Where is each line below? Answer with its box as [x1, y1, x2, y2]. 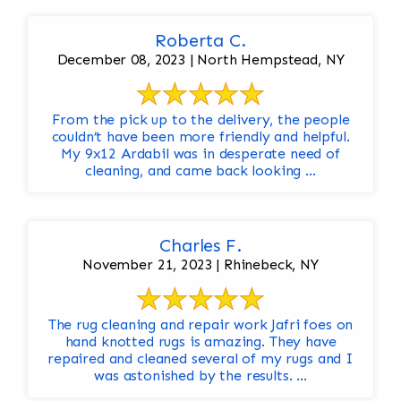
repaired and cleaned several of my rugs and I [47, 350, 354, 368]
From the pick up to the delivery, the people [51, 111, 350, 129]
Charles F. [159, 235, 242, 257]
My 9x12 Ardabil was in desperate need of [61, 145, 340, 163]
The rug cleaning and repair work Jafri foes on [47, 316, 354, 334]
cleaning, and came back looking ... [85, 162, 316, 180]
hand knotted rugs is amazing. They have [64, 333, 337, 351]
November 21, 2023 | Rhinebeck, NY [82, 256, 319, 274]
